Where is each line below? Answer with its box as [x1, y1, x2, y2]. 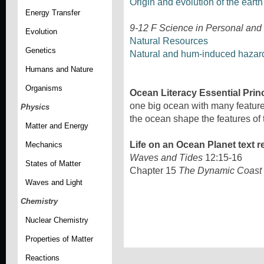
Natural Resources [130, 35, 208, 46]
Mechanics [25, 140, 62, 150]
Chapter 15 [130, 165, 179, 176]
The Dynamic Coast [179, 165, 262, 176]
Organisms [25, 84, 62, 93]
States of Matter [25, 159, 81, 169]
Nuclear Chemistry [25, 216, 88, 225]
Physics [21, 103, 49, 112]
